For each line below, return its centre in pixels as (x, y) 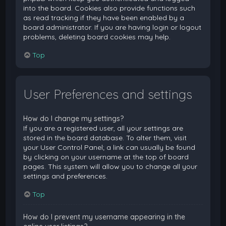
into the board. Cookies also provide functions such (109, 8)
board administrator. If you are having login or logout (112, 27)
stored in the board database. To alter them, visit (105, 138)
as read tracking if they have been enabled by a (104, 17)
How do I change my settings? (74, 119)
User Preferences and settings (108, 94)
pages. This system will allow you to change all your (110, 167)
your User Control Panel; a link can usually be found (109, 148)
